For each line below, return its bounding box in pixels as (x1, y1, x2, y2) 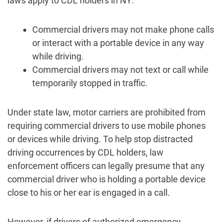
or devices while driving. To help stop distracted (7, 134, 193, 144)
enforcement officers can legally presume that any (7, 161, 205, 171)
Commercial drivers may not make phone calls (32, 24, 214, 35)
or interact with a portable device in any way (32, 38, 204, 48)
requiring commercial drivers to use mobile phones (7, 120, 206, 131)
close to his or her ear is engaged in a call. (7, 187, 170, 198)
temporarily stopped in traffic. (32, 78, 148, 88)
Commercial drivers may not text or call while (32, 64, 209, 75)
